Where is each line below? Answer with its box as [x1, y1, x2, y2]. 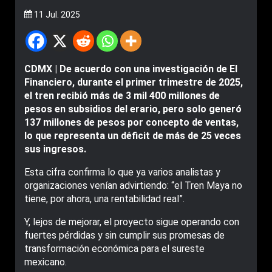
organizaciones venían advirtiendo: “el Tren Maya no [24, 180, 242, 191]
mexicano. [24, 256, 67, 268]
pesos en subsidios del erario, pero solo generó [24, 103, 242, 115]
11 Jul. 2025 [32, 10, 80, 19]
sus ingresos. [24, 143, 86, 155]
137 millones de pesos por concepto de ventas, [24, 117, 239, 128]
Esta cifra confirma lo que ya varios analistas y [24, 166, 220, 178]
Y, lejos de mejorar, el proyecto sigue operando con [24, 216, 239, 228]
